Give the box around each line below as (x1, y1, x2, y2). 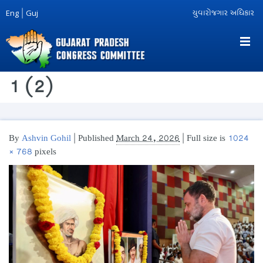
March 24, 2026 (116, 133, 180, 145)
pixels (32, 146, 56, 159)
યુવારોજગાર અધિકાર (193, 8, 254, 18)
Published (76, 133, 116, 145)
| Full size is (180, 133, 228, 145)
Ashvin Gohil (22, 133, 71, 145)
